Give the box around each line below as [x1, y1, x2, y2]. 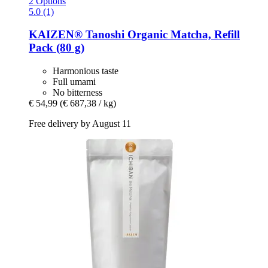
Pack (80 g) [29, 41, 84, 54]
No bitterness [53, 87, 102, 98]
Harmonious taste [53, 65, 118, 76]
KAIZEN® [29, 28, 83, 41]
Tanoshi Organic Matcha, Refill [83, 28, 240, 41]
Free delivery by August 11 [29, 118, 131, 129]
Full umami [53, 76, 96, 87]
